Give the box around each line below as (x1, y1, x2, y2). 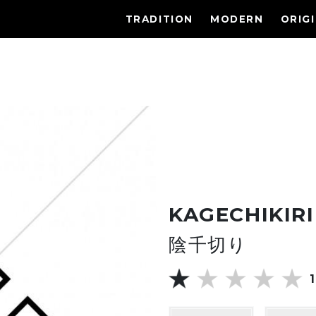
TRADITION (125, 13, 193, 25)
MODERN (209, 13, 264, 25)
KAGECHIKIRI (169, 202, 315, 227)
